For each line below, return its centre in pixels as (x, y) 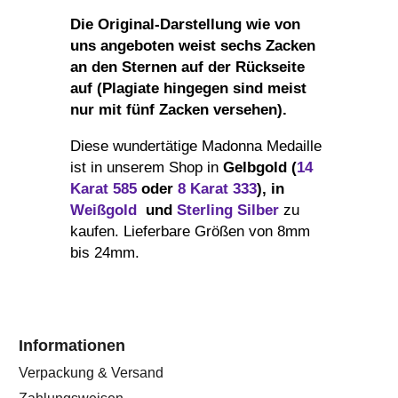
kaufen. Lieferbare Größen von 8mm (190, 231)
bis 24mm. (105, 252)
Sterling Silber (228, 210)
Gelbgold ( (260, 167)
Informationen (72, 345)
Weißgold (103, 210)
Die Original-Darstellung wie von (185, 24)
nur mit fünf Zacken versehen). (179, 109)
